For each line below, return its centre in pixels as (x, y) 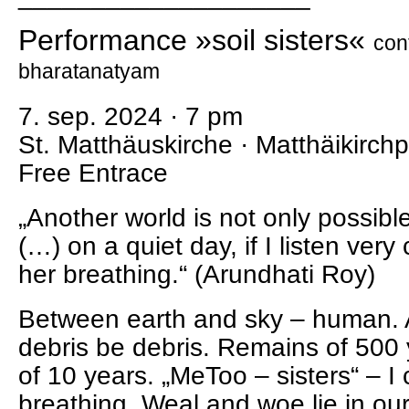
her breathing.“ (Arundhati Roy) (197, 274)
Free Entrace (93, 173)
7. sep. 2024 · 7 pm (131, 116)
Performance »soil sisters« (196, 40)
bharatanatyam (89, 71)
